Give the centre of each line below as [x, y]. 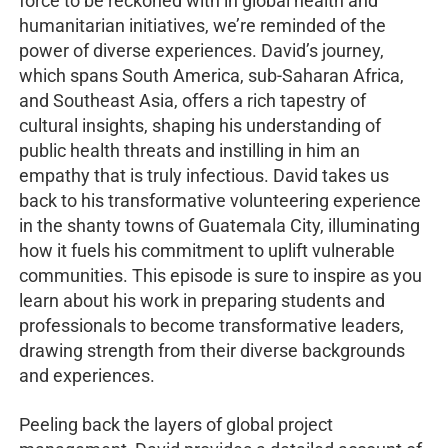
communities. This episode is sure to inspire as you [221, 276]
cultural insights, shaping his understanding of [200, 126]
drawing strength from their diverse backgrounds [212, 351]
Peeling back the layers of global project [176, 425]
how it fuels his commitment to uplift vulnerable [207, 251]
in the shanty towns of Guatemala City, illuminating [220, 226]
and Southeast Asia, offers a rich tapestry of [193, 101]
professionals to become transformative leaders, [212, 326]
